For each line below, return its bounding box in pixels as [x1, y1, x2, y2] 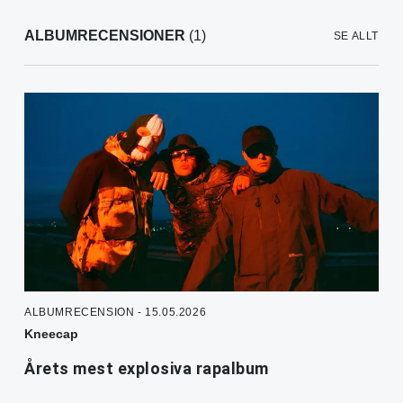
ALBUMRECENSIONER [24, 28, 185, 44]
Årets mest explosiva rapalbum [24, 359, 269, 379]
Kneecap [24, 327, 78, 342]
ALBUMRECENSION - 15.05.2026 [24, 306, 207, 319]
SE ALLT [333, 30, 379, 43]
